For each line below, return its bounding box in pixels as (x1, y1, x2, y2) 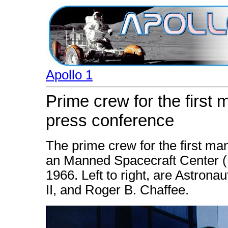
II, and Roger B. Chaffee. (46, 183, 189, 197)
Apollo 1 (46, 68, 93, 82)
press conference (46, 111, 174, 130)
